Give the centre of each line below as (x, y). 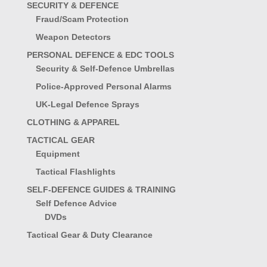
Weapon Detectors (73, 37)
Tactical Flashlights (75, 171)
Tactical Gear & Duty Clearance (89, 235)
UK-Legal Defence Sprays (87, 104)
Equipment (58, 153)
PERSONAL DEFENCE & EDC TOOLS (100, 55)
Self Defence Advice (76, 203)
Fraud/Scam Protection (82, 19)
